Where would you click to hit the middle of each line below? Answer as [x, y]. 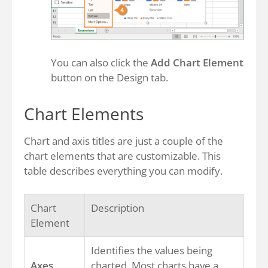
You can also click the [101, 63]
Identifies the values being [152, 250]
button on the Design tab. [109, 77]
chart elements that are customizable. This [122, 156]
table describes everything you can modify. [123, 171]
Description [118, 208]
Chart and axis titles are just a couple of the [124, 141]
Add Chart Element [197, 63]
